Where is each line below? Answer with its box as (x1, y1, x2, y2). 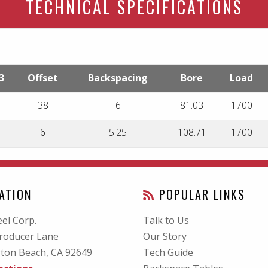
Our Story (143, 230, 187, 243)
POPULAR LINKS (155, 185, 245, 203)
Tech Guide (143, 246, 193, 259)
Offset (28, 71, 58, 84)
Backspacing (88, 71, 148, 84)
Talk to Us (143, 214, 189, 227)
